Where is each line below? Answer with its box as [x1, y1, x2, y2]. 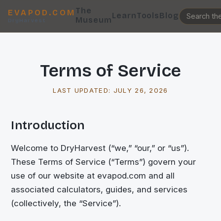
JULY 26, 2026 [113, 86, 168, 94]
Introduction [11, 118, 85, 133]
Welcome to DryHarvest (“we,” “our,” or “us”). [11, 143, 189, 153]
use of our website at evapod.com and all [11, 171, 175, 181]
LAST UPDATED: [53, 86, 113, 94]
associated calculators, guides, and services [11, 184, 188, 195]
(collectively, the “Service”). [11, 198, 121, 209]
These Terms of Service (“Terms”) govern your [11, 157, 196, 167]
